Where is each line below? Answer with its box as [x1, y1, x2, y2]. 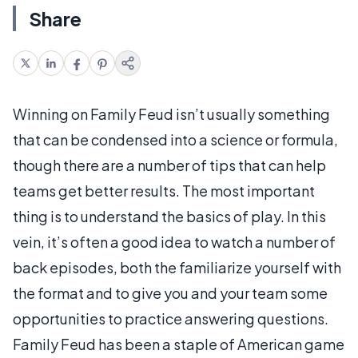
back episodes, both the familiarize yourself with [13, 257, 341, 276]
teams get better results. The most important [13, 181, 315, 200]
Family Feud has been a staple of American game [13, 334, 344, 353]
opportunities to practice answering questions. [13, 308, 328, 328]
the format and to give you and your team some [13, 283, 328, 302]
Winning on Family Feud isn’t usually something [13, 104, 330, 123]
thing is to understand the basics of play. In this [13, 206, 326, 225]
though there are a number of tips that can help [13, 155, 326, 174]
